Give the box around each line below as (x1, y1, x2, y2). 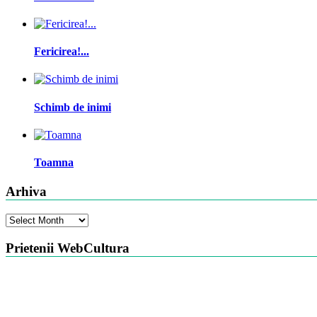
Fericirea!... (34, 45, 89, 58)
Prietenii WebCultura (6, 240, 129, 255)
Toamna (34, 156, 74, 169)
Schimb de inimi (34, 100, 111, 113)
